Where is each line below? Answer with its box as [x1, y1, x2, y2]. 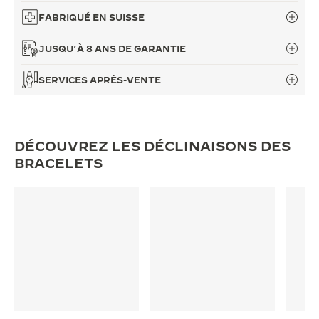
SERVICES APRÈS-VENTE [38, 75, 161, 85]
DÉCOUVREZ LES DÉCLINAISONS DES [14, 139, 291, 154]
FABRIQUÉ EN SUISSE [38, 12, 145, 22]
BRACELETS [14, 156, 103, 171]
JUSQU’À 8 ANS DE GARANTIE [38, 43, 186, 53]
